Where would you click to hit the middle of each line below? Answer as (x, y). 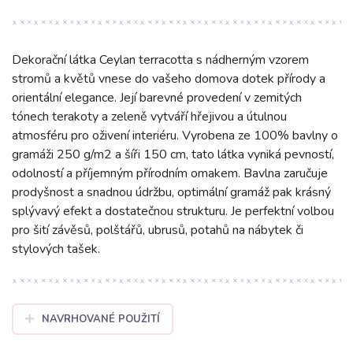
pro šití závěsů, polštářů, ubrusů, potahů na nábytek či (158, 230)
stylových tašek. (56, 249)
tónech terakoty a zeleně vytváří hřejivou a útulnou (149, 117)
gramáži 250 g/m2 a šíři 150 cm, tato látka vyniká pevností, (173, 155)
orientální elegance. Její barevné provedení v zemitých (157, 98)
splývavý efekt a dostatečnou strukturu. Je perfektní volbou (173, 212)
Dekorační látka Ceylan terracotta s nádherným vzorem (160, 60)
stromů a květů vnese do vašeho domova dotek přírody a (169, 79)
